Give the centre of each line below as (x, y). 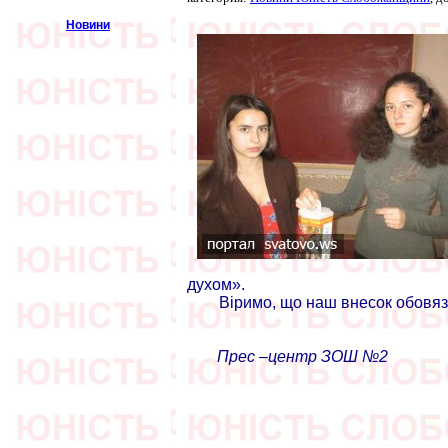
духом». (218, 284)
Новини (88, 25)
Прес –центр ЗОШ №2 (302, 356)
